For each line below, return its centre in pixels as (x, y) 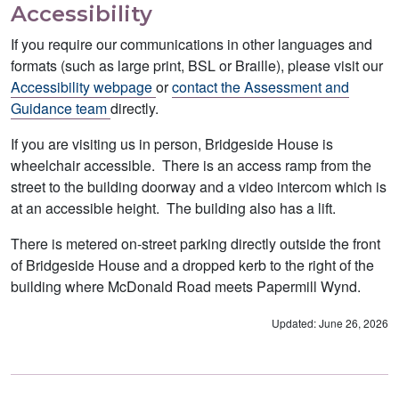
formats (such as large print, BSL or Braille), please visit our (197, 65)
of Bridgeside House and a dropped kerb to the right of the (192, 265)
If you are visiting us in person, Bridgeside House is (172, 143)
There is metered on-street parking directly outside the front (195, 243)
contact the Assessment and (261, 86)
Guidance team (61, 108)
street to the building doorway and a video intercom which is (199, 186)
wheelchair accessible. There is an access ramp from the (191, 165)
